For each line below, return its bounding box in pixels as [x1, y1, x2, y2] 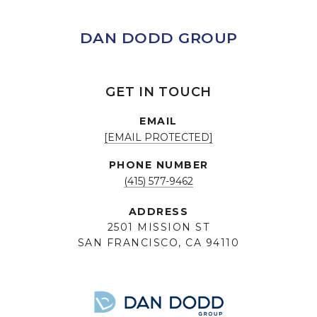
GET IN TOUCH [105, 84, 212, 100]
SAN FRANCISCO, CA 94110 [77, 236, 240, 250]
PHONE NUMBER [108, 158, 209, 172]
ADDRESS [128, 205, 189, 219]
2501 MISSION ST [107, 221, 210, 234]
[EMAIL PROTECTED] [104, 131, 213, 144]
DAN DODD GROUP [79, 29, 238, 47]
